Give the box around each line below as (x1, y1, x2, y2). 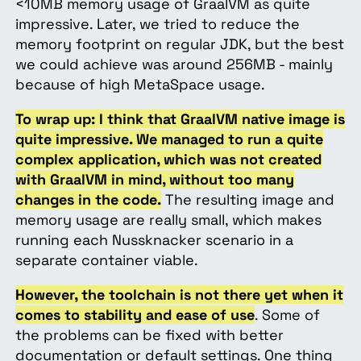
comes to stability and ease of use (15, 305, 255, 324)
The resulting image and (160, 189, 334, 209)
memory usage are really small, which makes (15, 210, 322, 229)
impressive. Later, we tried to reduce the (15, 14, 300, 33)
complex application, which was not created (15, 149, 322, 168)
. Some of (254, 305, 320, 324)
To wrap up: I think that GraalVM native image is (15, 109, 345, 128)
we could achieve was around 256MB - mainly (15, 54, 333, 73)
